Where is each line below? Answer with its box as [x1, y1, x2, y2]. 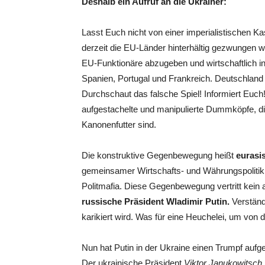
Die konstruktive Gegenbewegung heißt [82, 150, 236, 160]
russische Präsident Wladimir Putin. [82, 196, 230, 206]
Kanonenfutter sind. [82, 119, 156, 130]
